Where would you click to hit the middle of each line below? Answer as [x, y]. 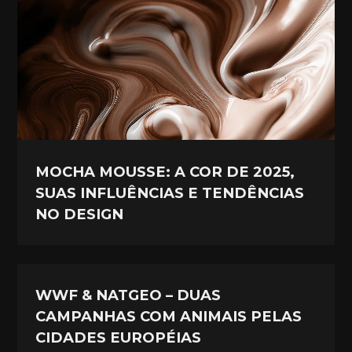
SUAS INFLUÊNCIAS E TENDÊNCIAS [170, 192]
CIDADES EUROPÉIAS [119, 338]
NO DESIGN [80, 214]
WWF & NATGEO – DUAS [128, 295]
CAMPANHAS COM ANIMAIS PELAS [169, 317]
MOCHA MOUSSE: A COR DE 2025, [165, 171]
